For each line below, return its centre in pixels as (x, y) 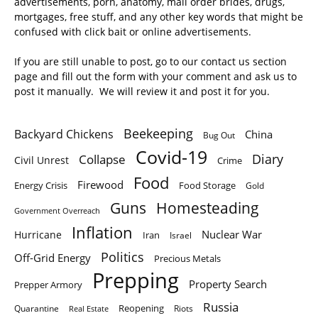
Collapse (102, 160)
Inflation (102, 233)
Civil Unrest (42, 161)
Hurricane (38, 235)
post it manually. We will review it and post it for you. (142, 92)
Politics (122, 257)
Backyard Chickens (64, 134)
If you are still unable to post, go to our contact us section (150, 62)
